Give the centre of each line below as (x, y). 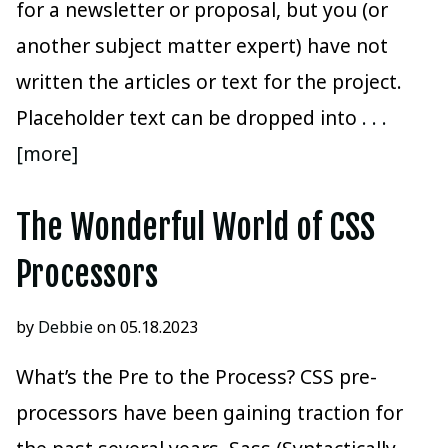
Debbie (65, 326)
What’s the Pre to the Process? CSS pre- (196, 377)
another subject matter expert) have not (202, 46)
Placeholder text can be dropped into (189, 118)
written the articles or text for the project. (209, 82)
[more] (47, 154)
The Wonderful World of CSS (195, 227)
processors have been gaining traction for (209, 413)
